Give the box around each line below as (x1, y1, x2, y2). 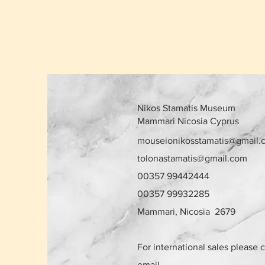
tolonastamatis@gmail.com (137, 153, 247, 164)
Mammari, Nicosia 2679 (137, 206, 235, 217)
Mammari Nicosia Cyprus (137, 116, 239, 127)
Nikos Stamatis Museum (137, 103, 235, 114)
